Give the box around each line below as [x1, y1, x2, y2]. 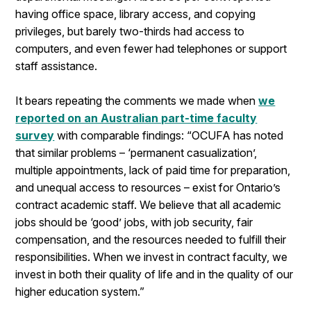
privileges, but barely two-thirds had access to [15, 24, 245, 38]
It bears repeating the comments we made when [15, 94, 259, 108]
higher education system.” [15, 285, 145, 299]
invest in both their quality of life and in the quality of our [15, 267, 294, 281]
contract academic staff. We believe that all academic [15, 198, 282, 212]
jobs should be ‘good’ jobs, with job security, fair [15, 215, 253, 229]
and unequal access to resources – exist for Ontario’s [15, 180, 281, 194]
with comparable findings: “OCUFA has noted [54, 128, 284, 142]
